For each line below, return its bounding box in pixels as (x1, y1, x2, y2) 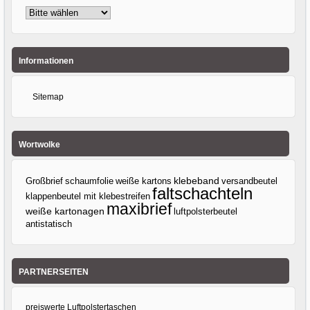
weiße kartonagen (26, 206, 105, 217)
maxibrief (107, 199, 172, 218)
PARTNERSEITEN (18, 267, 89, 277)
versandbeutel (221, 175, 278, 186)
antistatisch (26, 218, 73, 229)
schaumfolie (65, 176, 114, 186)
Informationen (18, 56, 73, 66)
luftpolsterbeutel (174, 206, 238, 217)
